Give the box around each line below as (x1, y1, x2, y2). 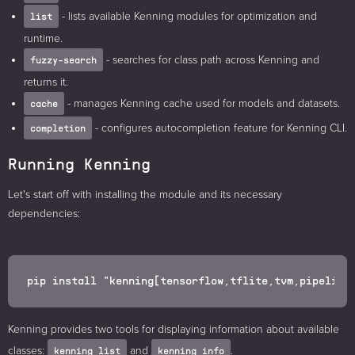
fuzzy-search (30, 54, 97, 67)
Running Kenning (8, 154, 151, 174)
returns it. (24, 75, 68, 90)
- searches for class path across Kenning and (103, 53, 319, 67)
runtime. (24, 32, 63, 46)
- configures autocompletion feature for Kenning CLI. (92, 121, 347, 136)
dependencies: (8, 207, 80, 221)
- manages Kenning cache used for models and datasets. (64, 97, 340, 111)
